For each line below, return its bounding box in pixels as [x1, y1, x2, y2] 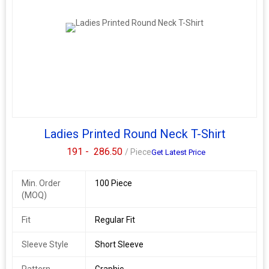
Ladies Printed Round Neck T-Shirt [43, 127, 226, 141]
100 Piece [94, 178, 132, 188]
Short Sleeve [94, 240, 144, 249]
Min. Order [22, 178, 61, 188]
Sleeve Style [22, 240, 68, 249]
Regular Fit [94, 215, 135, 225]
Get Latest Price [151, 148, 205, 157]
